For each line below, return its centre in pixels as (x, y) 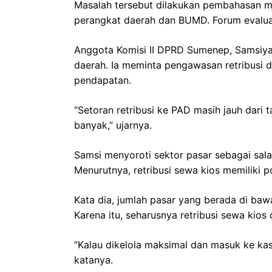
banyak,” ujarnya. (113, 125)
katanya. (93, 260)
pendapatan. (103, 80)
